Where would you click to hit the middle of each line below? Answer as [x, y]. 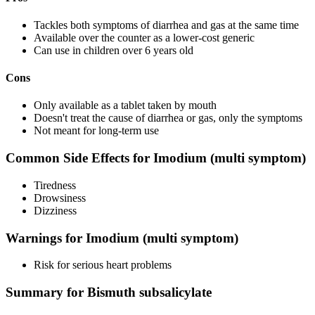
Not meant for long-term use [96, 131]
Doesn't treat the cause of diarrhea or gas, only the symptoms [168, 118]
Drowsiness [60, 198]
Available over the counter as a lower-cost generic [144, 37]
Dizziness [55, 210]
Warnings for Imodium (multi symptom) [122, 238]
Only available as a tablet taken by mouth [125, 105]
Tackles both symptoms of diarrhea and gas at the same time [166, 25]
